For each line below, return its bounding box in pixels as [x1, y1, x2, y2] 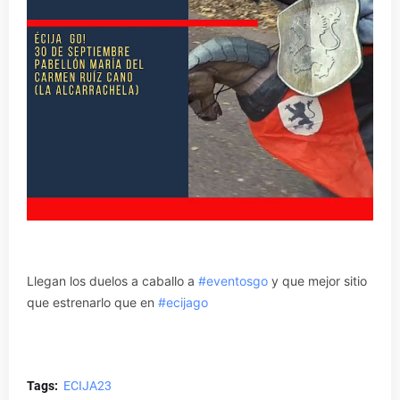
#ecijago [158, 295, 208, 310]
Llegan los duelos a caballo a [27, 273, 198, 288]
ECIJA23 [63, 379, 112, 393]
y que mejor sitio [268, 273, 367, 288]
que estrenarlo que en [27, 295, 158, 310]
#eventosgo [198, 273, 268, 288]
